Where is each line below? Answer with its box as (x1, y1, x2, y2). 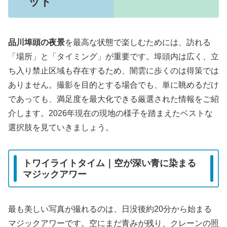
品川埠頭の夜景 (8, 38, 65, 47)
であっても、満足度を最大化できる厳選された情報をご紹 (8, 95, 219, 104)
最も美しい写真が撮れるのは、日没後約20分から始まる (8, 205, 212, 214)
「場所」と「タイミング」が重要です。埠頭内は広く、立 (8, 52, 219, 61)
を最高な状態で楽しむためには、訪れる (65, 38, 211, 47)
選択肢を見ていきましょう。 (8, 123, 113, 132)
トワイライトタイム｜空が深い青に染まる (23, 158, 196, 168)
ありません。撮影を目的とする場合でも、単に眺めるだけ (8, 81, 219, 90)
